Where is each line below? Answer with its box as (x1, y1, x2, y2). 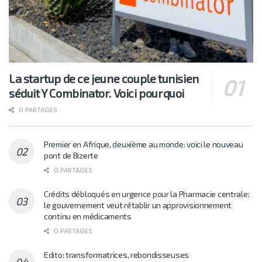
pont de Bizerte (44, 150, 98, 161)
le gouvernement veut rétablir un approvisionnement (44, 200, 232, 211)
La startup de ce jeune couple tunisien (9, 71, 199, 86)
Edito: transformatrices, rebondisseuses (44, 250, 189, 260)
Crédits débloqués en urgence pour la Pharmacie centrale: (44, 189, 250, 199)
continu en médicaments (44, 211, 132, 222)
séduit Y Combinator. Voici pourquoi (9, 86, 185, 101)
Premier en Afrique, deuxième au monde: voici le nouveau (44, 139, 243, 150)
